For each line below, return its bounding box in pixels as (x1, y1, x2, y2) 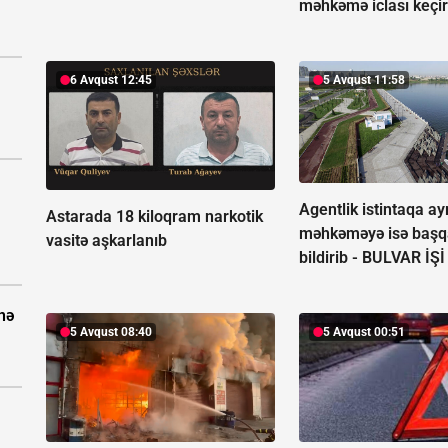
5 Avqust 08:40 (70, 324, 152, 339)
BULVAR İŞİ (362, 247, 446, 267)
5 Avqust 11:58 (323, 73, 406, 88)
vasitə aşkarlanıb (46, 231, 167, 251)
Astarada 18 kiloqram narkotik (46, 207, 263, 227)
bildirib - (299, 247, 363, 267)
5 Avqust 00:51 (323, 324, 406, 339)
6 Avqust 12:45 (70, 73, 152, 88)
